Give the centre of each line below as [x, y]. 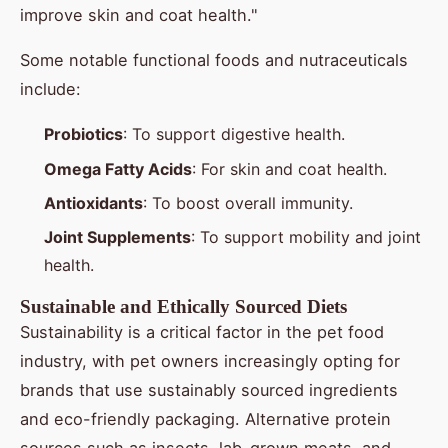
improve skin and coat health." [139, 15]
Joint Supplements [117, 237]
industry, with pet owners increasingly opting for [210, 361]
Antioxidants [93, 203]
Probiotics [83, 134]
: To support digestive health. [234, 134]
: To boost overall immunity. [248, 203]
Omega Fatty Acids [118, 168]
